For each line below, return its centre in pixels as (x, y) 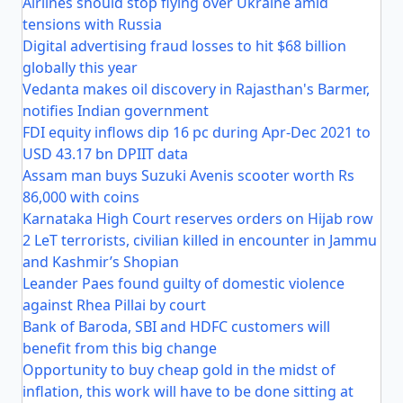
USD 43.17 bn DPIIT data (105, 154)
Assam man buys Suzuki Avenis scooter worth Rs (188, 175)
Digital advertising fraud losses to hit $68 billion (184, 46)
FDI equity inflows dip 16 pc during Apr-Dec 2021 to (197, 132)
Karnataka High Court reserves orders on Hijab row (198, 219)
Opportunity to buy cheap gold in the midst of (179, 370)
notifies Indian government (116, 111)
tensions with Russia (92, 24)
